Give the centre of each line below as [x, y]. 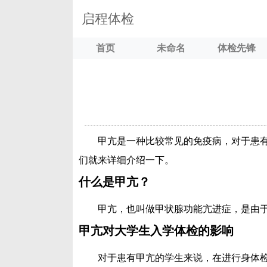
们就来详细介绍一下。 [126, 160]
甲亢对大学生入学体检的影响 [156, 231]
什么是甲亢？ [114, 182]
